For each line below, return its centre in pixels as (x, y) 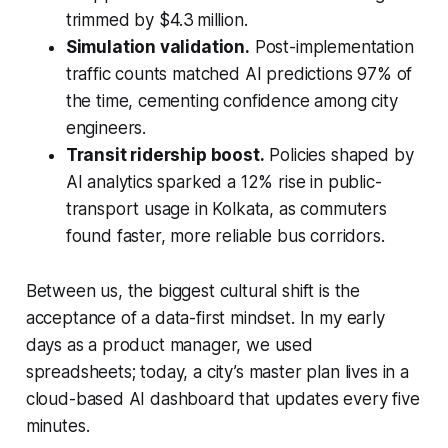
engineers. (106, 127)
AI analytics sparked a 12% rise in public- (223, 181)
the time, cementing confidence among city (231, 100)
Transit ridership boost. (165, 154)
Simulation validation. (157, 46)
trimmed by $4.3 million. (156, 19)
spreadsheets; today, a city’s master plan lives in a (217, 371)
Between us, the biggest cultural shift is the (193, 290)
